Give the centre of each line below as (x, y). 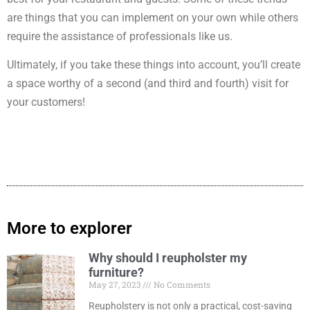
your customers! (46, 102)
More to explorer (70, 229)
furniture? (117, 273)
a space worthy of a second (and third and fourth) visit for (148, 83)
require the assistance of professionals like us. (120, 36)
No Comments (181, 285)
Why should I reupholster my (168, 258)
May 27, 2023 (116, 285)
